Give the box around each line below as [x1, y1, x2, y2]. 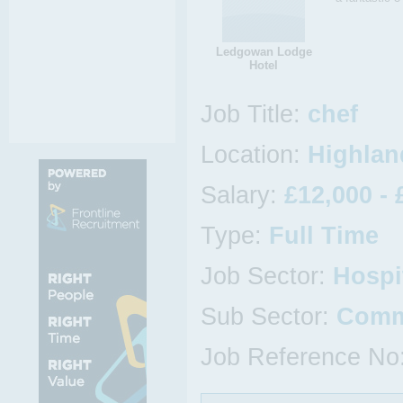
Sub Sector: [201, 303, 336, 330]
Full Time [269, 222, 379, 249]
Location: [201, 141, 308, 168]
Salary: [201, 182, 284, 209]
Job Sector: [201, 263, 333, 290]
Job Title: [201, 101, 308, 128]
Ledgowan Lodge [215, 45, 312, 58]
